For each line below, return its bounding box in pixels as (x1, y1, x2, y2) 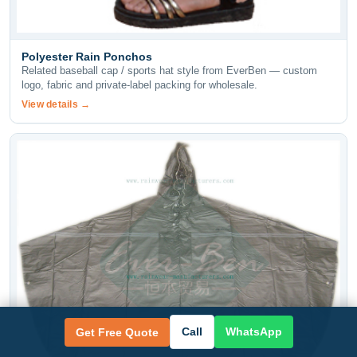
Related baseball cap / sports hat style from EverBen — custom (22, 64, 317, 76)
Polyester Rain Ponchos (22, 49, 152, 63)
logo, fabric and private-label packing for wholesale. (22, 78, 257, 91)
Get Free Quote (75, 325, 159, 339)
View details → (22, 98, 91, 110)
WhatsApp (225, 325, 282, 338)
